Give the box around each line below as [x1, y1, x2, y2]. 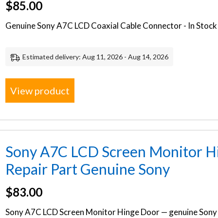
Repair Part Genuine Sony [5, 160, 170, 178]
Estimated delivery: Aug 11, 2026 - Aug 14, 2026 [22, 53, 169, 61]
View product [10, 85, 70, 96]
